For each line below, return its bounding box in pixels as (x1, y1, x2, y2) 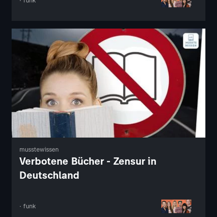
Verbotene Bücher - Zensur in (19, 155, 156, 168)
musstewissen (19, 146, 59, 154)
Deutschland (19, 169, 79, 182)
